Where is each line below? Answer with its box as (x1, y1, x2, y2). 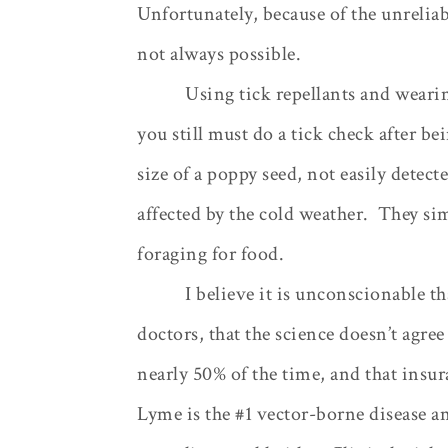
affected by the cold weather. (137, 200, 369, 227)
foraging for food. (137, 240, 284, 267)
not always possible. (137, 40, 301, 67)
